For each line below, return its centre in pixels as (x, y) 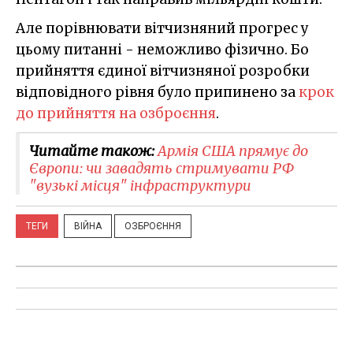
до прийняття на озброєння (116, 113)
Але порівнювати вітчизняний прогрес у (162, 28)
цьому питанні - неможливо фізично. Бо (162, 49)
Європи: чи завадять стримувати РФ (162, 168)
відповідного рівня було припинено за (157, 92)
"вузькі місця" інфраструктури (140, 185)
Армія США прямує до (233, 150)
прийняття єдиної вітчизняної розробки (163, 71)
